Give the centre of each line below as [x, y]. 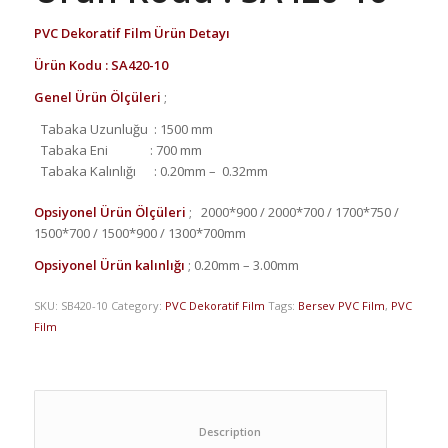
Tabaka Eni [74, 149]
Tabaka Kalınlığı [88, 170]
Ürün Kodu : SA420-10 [102, 64]
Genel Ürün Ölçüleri [97, 96]
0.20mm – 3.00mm [244, 264]
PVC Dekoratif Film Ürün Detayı [131, 32]
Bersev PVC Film [341, 305]
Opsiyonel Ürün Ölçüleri [109, 211]
